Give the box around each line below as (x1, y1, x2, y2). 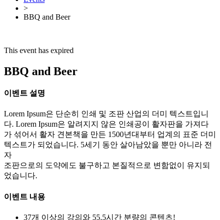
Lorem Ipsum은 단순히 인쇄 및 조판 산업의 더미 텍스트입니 (4, 110, 209, 118)
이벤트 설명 (4, 88, 45, 97)
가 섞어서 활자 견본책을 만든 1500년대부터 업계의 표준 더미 (4, 130, 216, 139)
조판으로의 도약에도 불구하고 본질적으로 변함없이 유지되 (4, 161, 210, 170)
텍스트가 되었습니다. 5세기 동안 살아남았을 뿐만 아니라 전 (4, 140, 212, 149)
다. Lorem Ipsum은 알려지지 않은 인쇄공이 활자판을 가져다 (4, 120, 209, 129)
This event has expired (4, 46, 74, 55)
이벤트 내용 (4, 192, 45, 201)
